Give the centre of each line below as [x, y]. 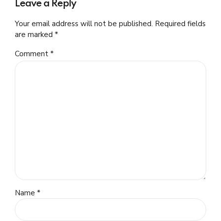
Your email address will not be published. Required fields [110, 23]
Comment [33, 54]
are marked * [37, 34]
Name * [28, 193]
